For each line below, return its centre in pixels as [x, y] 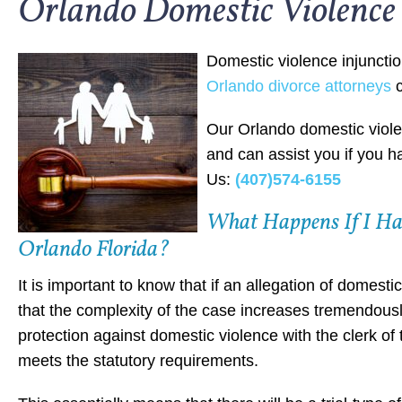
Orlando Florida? [94, 249]
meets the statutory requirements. [138, 360]
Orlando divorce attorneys [299, 86]
